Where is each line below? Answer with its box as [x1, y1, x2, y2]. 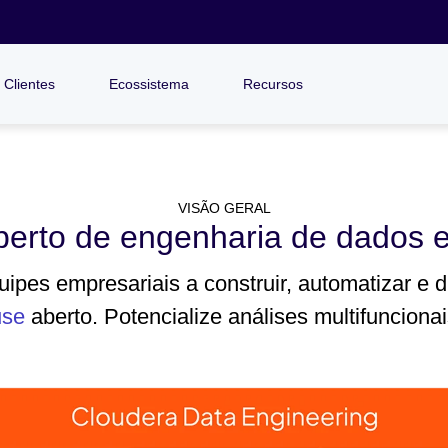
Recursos [243, 76, 303, 92]
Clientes [4, 76, 55, 92]
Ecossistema [109, 76, 189, 92]
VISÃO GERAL [177, 200, 271, 216]
